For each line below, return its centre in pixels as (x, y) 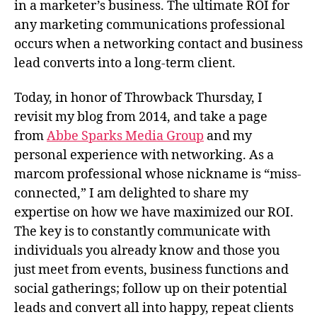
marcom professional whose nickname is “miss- (158, 174)
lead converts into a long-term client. (125, 63)
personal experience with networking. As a (144, 155)
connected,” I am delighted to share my (131, 194)
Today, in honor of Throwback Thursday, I (138, 98)
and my (228, 136)
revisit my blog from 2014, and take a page (141, 117)
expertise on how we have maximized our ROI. (154, 213)
